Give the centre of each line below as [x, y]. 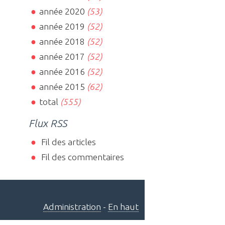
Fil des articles [67, 142]
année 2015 [62, 87]
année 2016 [62, 72]
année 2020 [62, 12]
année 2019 [62, 27]
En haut [123, 206]
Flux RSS [48, 123]
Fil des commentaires [81, 157]
